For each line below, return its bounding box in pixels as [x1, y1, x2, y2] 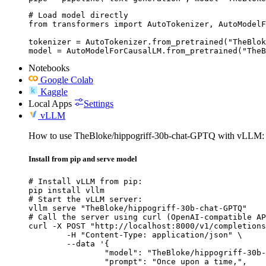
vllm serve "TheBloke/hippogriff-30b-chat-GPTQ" [28, 204, 247, 213]
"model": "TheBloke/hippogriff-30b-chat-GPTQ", [28, 248, 104, 258]
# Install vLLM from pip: [28, 177, 142, 186]
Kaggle [40, 86, 68, 97]
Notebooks [28, 62, 69, 73]
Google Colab [40, 74, 93, 85]
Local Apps [28, 98, 72, 109]
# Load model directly [28, 10, 128, 20]
